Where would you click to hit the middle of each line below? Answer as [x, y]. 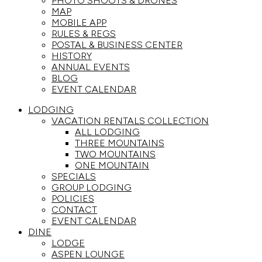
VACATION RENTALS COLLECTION [130, 121]
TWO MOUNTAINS [115, 154]
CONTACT [74, 210]
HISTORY [72, 56]
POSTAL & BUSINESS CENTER [117, 45]
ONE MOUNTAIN [112, 165]
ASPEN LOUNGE [88, 254]
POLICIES [73, 199]
